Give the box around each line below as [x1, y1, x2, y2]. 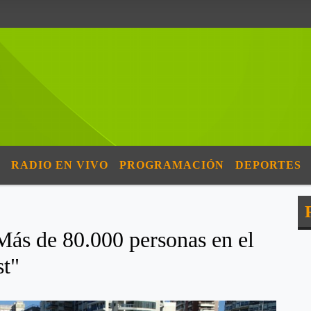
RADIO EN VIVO [11, 159, 108, 171]
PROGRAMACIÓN [119, 159, 224, 171]
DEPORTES [235, 159, 301, 171]
